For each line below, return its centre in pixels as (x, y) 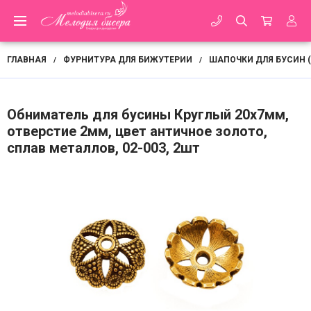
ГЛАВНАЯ (27, 60)
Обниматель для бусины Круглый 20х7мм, (148, 115)
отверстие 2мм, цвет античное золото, (137, 131)
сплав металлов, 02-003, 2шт (103, 148)
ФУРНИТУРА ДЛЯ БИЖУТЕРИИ (128, 60)
